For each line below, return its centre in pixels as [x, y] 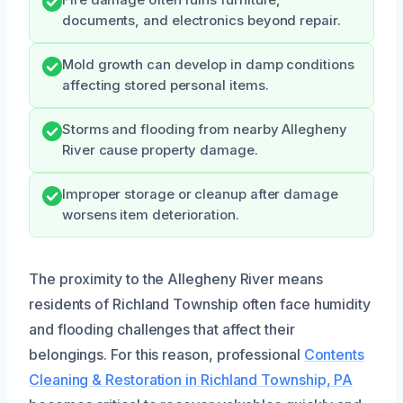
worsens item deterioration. [151, 215]
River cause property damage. [160, 150]
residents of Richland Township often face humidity [200, 304]
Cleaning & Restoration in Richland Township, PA [191, 379]
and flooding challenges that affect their [162, 329]
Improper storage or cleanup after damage [200, 194]
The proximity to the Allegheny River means [176, 278]
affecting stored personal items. [166, 85]
